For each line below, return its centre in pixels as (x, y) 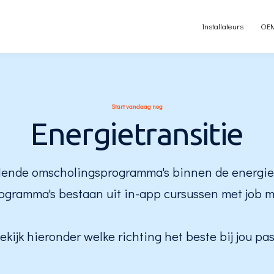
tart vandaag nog (139, 106)
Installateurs (223, 26)
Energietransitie (137, 133)
